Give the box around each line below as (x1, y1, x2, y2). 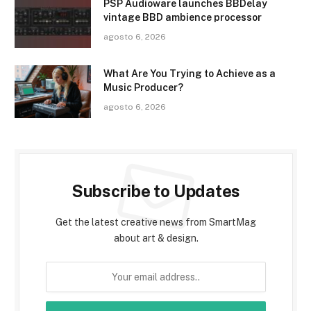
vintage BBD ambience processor (103, 12, 262, 24)
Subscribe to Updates (71, 181, 241, 201)
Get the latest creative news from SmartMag (56, 217, 256, 228)
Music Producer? (103, 82, 183, 94)
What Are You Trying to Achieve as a (103, 68, 276, 80)
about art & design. (113, 233, 199, 244)
